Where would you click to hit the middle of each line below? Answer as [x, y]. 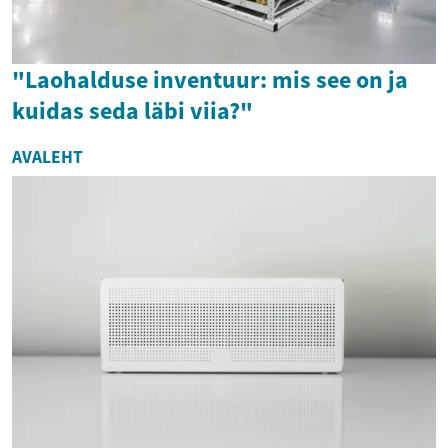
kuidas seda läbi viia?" [132, 110]
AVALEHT [47, 156]
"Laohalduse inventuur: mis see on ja [210, 79]
